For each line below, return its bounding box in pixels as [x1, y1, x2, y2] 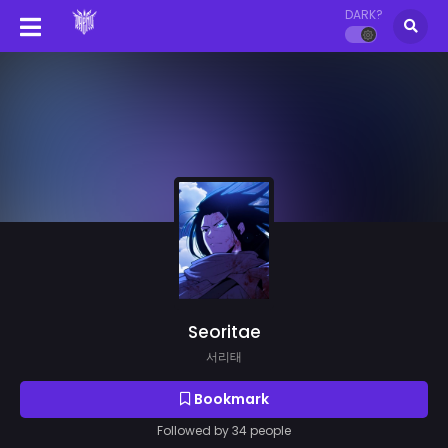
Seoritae [187, 319, 261, 344]
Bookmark [190, 388, 269, 409]
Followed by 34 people [157, 421, 291, 439]
